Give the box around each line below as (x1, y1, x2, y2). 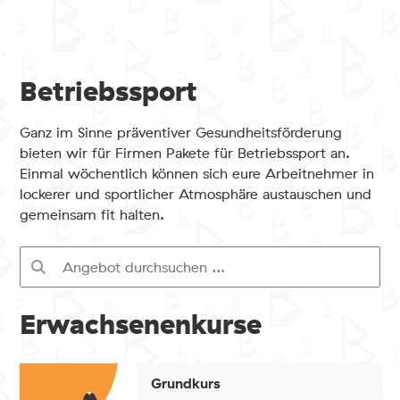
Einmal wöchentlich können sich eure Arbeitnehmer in (20, 165, 375, 183)
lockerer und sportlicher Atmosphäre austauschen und (20, 186, 372, 204)
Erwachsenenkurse (20, 306, 262, 345)
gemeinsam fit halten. (20, 206, 165, 224)
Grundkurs (151, 374, 221, 393)
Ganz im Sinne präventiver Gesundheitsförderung (20, 124, 343, 142)
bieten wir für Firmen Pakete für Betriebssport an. (20, 145, 351, 162)
